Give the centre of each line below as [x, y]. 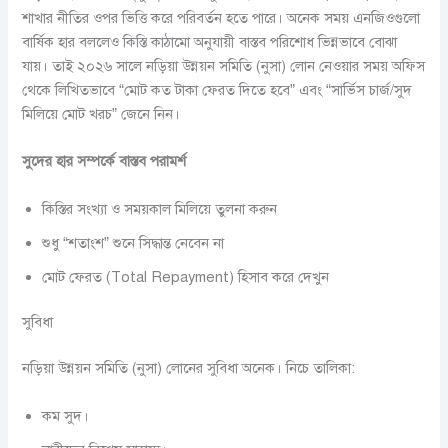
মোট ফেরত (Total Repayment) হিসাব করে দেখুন [186, 276]
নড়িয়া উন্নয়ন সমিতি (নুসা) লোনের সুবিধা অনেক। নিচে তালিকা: [189, 368]
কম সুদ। [66, 415]
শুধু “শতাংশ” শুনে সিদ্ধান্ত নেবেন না [133, 242]
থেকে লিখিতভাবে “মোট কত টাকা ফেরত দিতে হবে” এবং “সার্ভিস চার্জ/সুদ [217, 89]
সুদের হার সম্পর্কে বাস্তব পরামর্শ [104, 161]
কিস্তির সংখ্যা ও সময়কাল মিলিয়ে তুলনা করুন [160, 208]
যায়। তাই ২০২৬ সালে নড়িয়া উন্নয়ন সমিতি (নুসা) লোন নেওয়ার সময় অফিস [224, 65]
